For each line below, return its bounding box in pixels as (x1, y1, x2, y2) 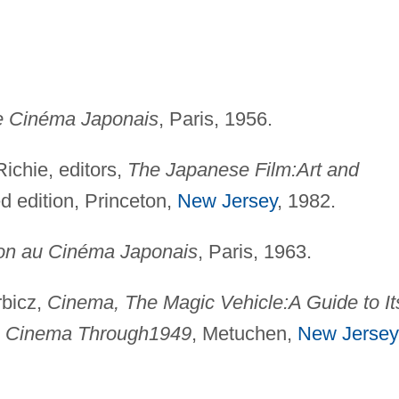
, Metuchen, (191, 322, 297, 346)
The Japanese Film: (126, 159, 297, 182)
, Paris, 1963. (197, 240, 312, 264)
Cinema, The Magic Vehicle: (46, 291, 289, 314)
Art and (296, 159, 359, 182)
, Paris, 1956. (158, 108, 273, 131)
